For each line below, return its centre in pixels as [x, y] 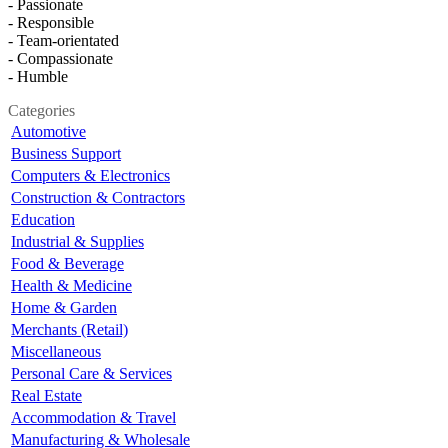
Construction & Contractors [98, 197]
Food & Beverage [67, 263]
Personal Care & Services [91, 373]
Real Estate [46, 395]
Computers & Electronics [90, 175]
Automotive [48, 131]
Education [43, 219]
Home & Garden [64, 307]
